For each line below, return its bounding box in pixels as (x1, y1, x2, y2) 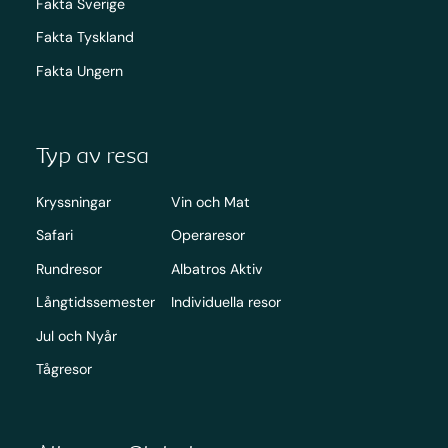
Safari (35, 226, 73, 245)
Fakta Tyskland (35, 28, 134, 47)
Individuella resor (170, 293, 281, 312)
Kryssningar (35, 192, 111, 211)
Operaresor (170, 226, 245, 245)
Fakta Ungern (35, 61, 123, 80)
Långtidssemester (35, 293, 155, 312)
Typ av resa (35, 141, 149, 168)
